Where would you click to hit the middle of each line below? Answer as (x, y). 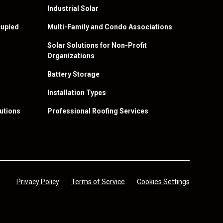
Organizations (71, 56)
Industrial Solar (73, 8)
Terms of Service (98, 182)
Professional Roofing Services (98, 111)
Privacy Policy (38, 182)
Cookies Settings (163, 182)
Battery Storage (74, 74)
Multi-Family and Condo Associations (110, 27)
